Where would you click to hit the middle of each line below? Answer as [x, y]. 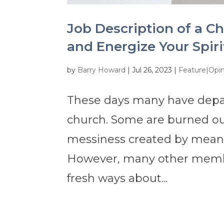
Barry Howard [102, 70]
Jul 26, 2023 [152, 70]
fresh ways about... [117, 178]
